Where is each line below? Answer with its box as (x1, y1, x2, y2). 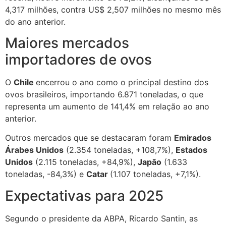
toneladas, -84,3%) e (5, 169, 86, 180)
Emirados (174, 133, 211, 143)
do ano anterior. (5, 16, 66, 27)
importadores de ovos (5, 50, 152, 68)
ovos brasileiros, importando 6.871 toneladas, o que (5, 89, 203, 99)
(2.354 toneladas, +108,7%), (64, 145, 176, 155)
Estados (176, 145, 207, 155)
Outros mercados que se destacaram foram (5, 133, 174, 143)
